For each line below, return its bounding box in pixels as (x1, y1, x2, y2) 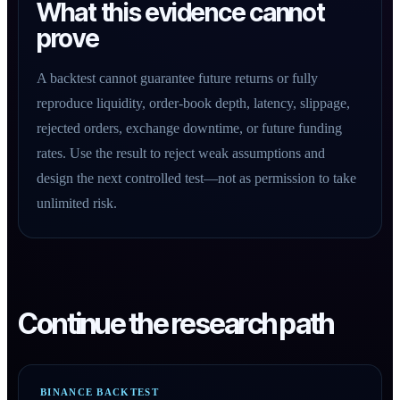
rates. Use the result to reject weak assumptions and (37, 146, 325, 161)
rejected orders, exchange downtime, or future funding (37, 121, 342, 136)
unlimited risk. (37, 196, 117, 211)
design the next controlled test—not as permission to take (37, 171, 356, 186)
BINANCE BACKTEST (40, 387, 159, 397)
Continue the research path (18, 306, 334, 341)
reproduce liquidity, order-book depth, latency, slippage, (37, 96, 350, 111)
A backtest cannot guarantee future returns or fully (37, 71, 318, 86)
